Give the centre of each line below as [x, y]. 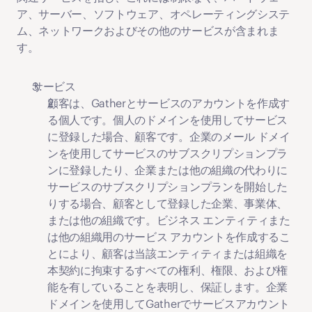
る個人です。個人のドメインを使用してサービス [167, 120]
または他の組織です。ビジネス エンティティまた [169, 220]
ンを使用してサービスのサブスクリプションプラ [167, 153]
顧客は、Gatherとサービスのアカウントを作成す [169, 103]
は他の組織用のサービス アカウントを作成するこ [169, 237]
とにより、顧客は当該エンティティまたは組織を [167, 253]
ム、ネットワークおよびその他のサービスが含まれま [148, 31]
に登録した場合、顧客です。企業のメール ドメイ [169, 136]
